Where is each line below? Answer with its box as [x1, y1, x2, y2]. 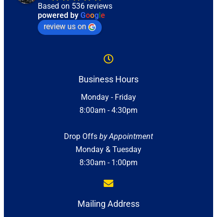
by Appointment [99, 132, 153, 141]
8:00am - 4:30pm [79, 106, 138, 115]
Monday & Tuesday [76, 145, 141, 155]
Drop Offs [64, 132, 99, 141]
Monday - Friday [81, 93, 136, 102]
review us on [44, 22, 86, 31]
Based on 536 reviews [38, 1, 112, 11]
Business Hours [78, 74, 139, 85]
